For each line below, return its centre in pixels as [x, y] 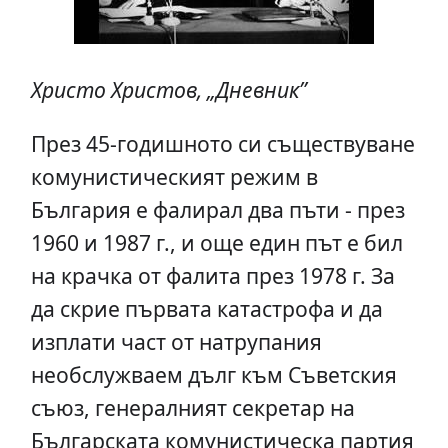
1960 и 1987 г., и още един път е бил [216, 243]
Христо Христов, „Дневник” [168, 90]
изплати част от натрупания [176, 342]
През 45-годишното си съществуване [222, 144]
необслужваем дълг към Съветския [213, 375]
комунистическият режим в [174, 177]
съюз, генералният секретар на [192, 408]
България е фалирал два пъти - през [217, 210]
